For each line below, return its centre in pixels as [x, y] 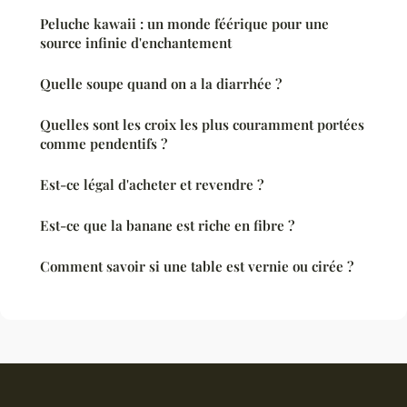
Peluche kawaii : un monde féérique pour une [184, 23]
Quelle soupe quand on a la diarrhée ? [161, 83]
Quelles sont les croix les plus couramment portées [202, 124]
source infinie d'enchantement [136, 42]
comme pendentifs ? [104, 143]
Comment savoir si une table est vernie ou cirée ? [197, 266]
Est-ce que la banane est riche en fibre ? [167, 225]
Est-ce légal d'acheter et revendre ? [152, 184]
